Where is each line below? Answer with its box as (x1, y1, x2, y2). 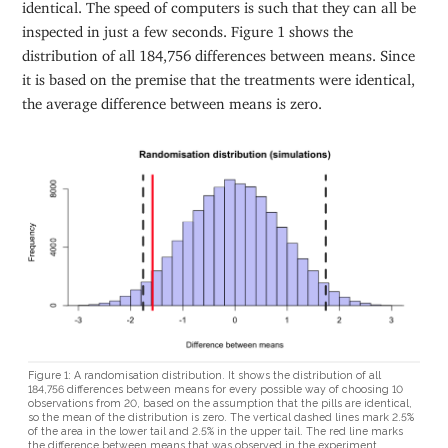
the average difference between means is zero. (22, 94, 323, 105)
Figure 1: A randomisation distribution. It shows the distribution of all (28, 369, 382, 382)
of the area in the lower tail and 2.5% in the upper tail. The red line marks (28, 425, 404, 438)
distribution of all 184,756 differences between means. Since (22, 46, 416, 57)
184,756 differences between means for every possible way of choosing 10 (28, 383, 404, 396)
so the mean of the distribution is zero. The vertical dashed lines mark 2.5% (28, 411, 415, 424)
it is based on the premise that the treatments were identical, (22, 70, 416, 81)
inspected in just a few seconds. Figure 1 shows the (22, 22, 354, 33)
